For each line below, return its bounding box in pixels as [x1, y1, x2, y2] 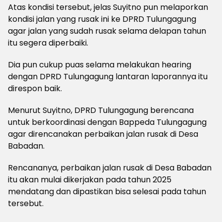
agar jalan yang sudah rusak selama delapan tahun [8, 25, 206, 37]
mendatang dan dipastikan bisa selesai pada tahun [8, 186, 206, 197]
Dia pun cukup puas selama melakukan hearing [8, 59, 191, 70]
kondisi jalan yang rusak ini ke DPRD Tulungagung [8, 13, 196, 25]
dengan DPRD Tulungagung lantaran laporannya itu [8, 71, 208, 82]
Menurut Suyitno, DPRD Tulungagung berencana [8, 105, 194, 116]
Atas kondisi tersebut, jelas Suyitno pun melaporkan [8, 1, 208, 13]
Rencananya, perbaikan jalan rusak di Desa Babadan [8, 162, 212, 173]
